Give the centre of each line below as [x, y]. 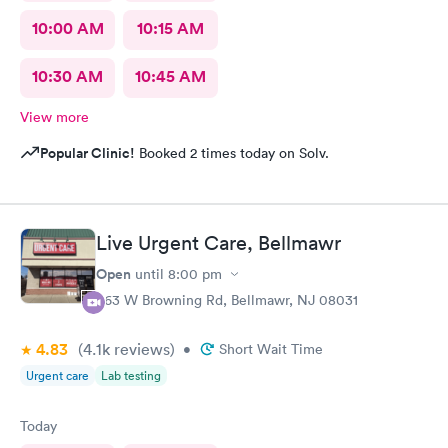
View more [54, 116]
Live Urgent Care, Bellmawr [218, 243]
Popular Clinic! [87, 152]
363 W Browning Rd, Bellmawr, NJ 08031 [227, 300]
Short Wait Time [271, 349]
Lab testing [131, 375]
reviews [140, 349]
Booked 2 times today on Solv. [232, 152]
